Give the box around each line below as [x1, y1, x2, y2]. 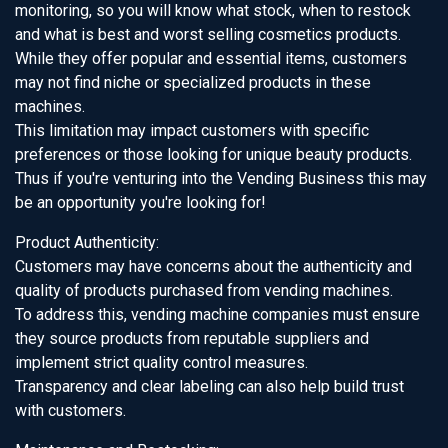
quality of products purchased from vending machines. [15, 281, 393, 300]
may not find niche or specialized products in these [15, 73, 371, 92]
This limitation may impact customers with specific [15, 121, 369, 140]
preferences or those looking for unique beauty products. [15, 145, 412, 164]
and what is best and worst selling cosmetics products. [15, 25, 401, 44]
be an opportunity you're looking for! [15, 193, 266, 212]
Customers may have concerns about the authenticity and [15, 257, 412, 276]
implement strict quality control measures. [15, 353, 308, 372]
